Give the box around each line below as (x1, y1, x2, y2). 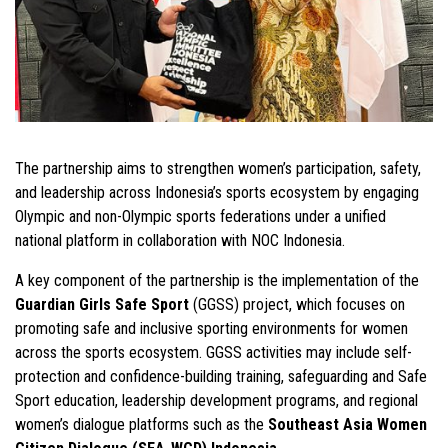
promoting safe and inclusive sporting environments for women (15, 318, 408, 338)
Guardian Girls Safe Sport (15, 294, 189, 314)
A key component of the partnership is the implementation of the (15, 270, 419, 290)
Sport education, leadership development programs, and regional (15, 390, 418, 410)
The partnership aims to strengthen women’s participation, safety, (15, 158, 421, 178)
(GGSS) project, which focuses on (189, 294, 405, 314)
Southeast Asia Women (268, 414, 427, 434)
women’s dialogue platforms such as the (15, 414, 268, 434)
